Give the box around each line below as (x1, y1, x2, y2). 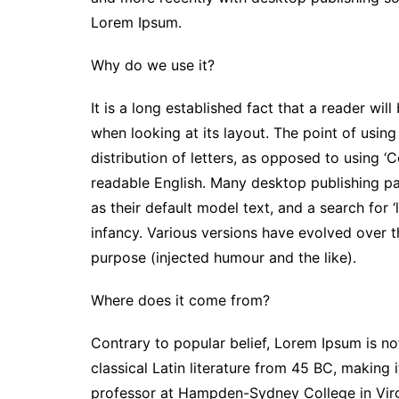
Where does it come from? (91, 291, 270, 310)
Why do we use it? (91, 56, 215, 75)
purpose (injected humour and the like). (91, 248, 356, 267)
